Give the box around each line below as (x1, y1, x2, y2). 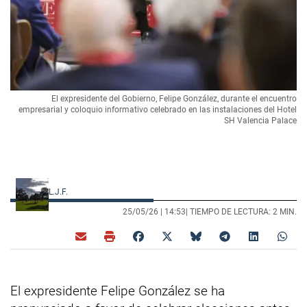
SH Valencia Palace (224, 116, 297, 126)
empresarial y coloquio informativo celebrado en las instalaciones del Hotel (19, 105, 297, 115)
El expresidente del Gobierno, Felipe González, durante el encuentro (51, 94, 297, 104)
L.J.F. (49, 187, 70, 197)
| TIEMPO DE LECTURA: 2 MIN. (186, 207, 297, 217)
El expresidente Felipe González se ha (10, 283, 225, 299)
